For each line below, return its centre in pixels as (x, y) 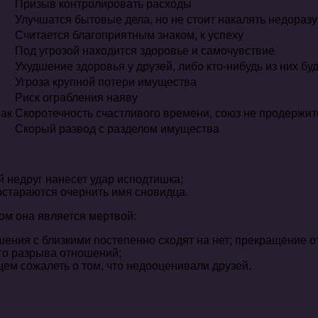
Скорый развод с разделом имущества (117, 129)
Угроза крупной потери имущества (106, 82)
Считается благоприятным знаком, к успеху (129, 35)
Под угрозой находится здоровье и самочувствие (145, 51)
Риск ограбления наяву (76, 98)
